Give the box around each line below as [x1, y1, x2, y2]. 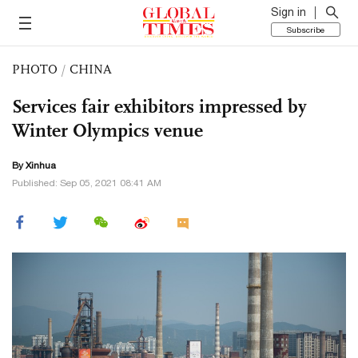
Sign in [271, 6, 306, 18]
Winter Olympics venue [12, 118, 203, 142]
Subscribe [287, 25, 324, 34]
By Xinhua [12, 160, 56, 171]
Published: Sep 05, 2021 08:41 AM [12, 177, 161, 189]
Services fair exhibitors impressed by [12, 94, 307, 118]
